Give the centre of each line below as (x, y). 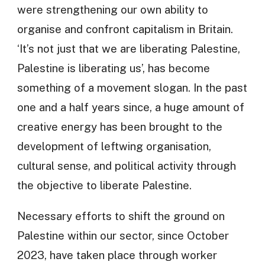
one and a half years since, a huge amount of (130, 107)
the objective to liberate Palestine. (104, 185)
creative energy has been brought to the (119, 127)
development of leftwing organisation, (114, 146)
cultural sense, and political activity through (126, 166)
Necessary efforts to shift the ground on (121, 216)
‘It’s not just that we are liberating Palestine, (128, 49)
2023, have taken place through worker (117, 255)
